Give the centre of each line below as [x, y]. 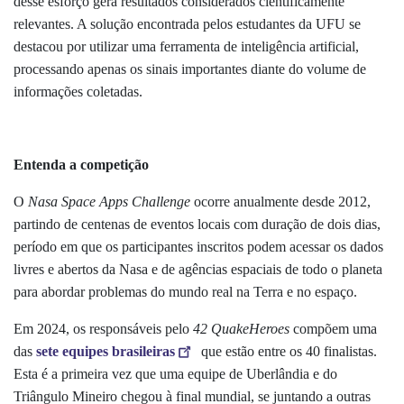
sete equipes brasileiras [106, 352]
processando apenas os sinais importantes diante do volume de [190, 69]
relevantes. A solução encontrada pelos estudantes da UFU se [187, 24]
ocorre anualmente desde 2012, [280, 202]
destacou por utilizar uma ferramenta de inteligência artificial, [186, 47]
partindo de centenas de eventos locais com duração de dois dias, [197, 225]
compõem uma [333, 329]
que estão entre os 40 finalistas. [287, 352]
